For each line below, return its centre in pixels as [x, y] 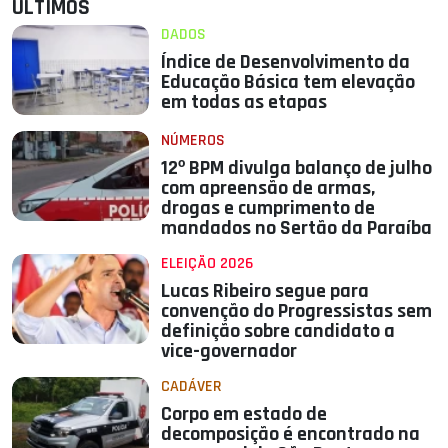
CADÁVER [192, 387]
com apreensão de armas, [268, 188]
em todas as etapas [244, 102]
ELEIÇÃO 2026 [207, 264]
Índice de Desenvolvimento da [286, 62]
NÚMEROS [193, 141]
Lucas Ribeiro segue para [265, 291]
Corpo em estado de [244, 414]
